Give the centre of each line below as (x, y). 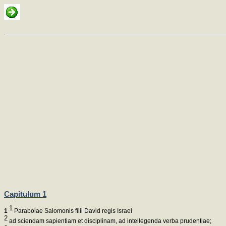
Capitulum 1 (25, 194)
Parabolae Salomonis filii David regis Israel (72, 211)
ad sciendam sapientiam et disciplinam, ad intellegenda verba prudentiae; (109, 221)
